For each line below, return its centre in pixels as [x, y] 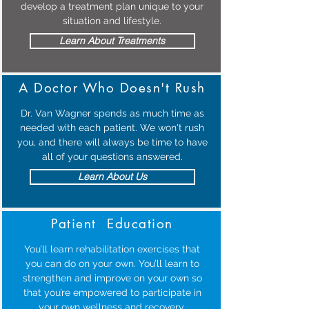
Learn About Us [112, 177]
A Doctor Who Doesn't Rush [112, 88]
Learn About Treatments [112, 41]
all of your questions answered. [112, 157]
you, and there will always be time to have [112, 142]
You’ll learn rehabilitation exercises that [112, 249]
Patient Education [112, 224]
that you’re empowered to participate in [112, 292]
